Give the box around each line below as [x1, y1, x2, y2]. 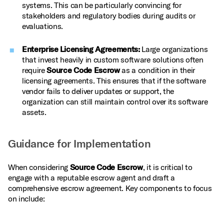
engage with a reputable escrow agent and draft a [8, 172, 175, 182]
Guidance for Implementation [8, 136, 151, 150]
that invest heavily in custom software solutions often [22, 54, 203, 64]
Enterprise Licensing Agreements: [22, 44, 140, 54]
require [22, 65, 47, 75]
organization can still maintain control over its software [22, 96, 208, 106]
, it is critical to [142, 162, 192, 172]
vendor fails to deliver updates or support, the [22, 86, 174, 96]
